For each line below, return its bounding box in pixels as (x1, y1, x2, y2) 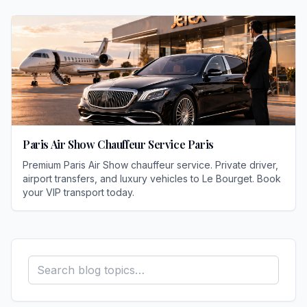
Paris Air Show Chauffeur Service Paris (23, 136, 214, 151)
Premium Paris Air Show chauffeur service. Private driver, (23, 158, 278, 171)
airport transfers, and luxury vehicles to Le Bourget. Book (23, 172, 281, 184)
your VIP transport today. (23, 186, 134, 198)
